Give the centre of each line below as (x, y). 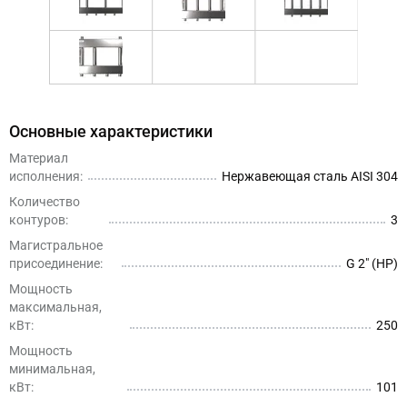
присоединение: (56, 263)
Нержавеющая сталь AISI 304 (310, 176)
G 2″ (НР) (372, 263)
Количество (45, 202)
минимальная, (52, 369)
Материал (39, 158)
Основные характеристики (111, 131)
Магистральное (56, 245)
